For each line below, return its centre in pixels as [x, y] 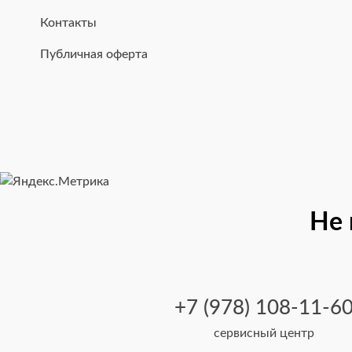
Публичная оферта [93, 55]
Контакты [68, 23]
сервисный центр [264, 333]
